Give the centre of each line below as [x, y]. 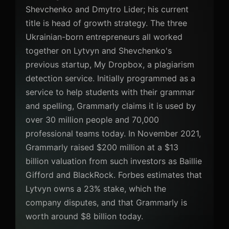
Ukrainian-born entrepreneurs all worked [104, 37]
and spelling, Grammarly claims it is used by [111, 106]
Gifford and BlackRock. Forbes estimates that [114, 175]
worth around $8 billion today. [84, 216]
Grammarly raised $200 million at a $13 [102, 147]
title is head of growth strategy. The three [106, 23]
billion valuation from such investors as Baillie [114, 161]
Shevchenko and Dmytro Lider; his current [107, 9]
